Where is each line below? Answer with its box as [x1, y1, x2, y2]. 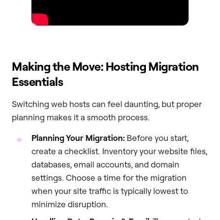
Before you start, [125, 132, 189, 143]
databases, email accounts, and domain [31, 159, 179, 169]
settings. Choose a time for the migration [31, 172, 187, 183]
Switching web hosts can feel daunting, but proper [12, 99, 202, 110]
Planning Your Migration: [31, 132, 125, 143]
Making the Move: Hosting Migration [12, 59, 199, 74]
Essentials [12, 74, 63, 89]
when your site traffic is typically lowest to [31, 185, 188, 196]
